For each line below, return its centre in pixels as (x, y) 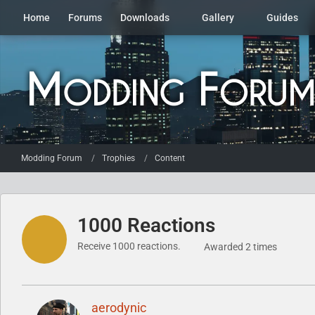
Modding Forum (52, 158)
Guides (282, 18)
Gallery (218, 18)
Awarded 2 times (240, 247)
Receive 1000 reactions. (129, 246)
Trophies (118, 158)
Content (170, 158)
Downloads (145, 18)
